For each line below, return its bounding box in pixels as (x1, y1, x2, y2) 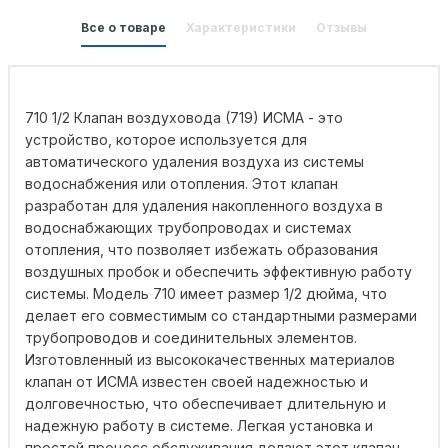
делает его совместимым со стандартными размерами (25, 307, 417, 325)
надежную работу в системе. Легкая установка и (25, 417, 373, 435)
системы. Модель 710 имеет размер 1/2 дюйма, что (25, 285, 387, 303)
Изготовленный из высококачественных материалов (25, 351, 395, 369)
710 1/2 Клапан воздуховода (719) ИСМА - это (25, 109, 343, 127)
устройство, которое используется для (25, 131, 307, 149)
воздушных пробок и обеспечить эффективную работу (25, 263, 412, 281)
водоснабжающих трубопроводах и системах (25, 219, 352, 237)
